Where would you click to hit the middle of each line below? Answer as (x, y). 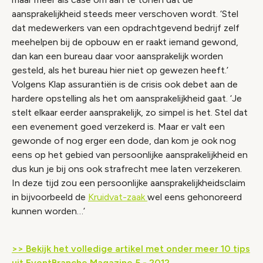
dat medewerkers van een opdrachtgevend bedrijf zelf (126, 28)
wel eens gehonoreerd (195, 197)
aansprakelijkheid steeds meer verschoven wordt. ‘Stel (125, 14)
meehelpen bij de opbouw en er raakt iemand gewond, (125, 42)
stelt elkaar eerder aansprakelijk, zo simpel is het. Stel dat (130, 112)
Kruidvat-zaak (118, 197)
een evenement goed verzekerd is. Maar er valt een (118, 127)
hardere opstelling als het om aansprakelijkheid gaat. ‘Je (127, 98)
